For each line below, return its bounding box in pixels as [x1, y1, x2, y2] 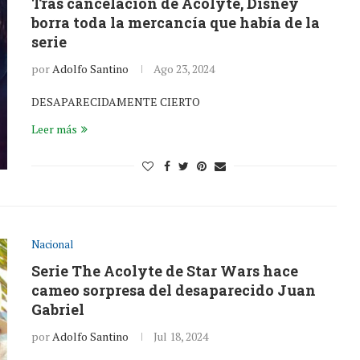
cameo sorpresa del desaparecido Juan [31, 280, 316, 300]
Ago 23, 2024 [153, 61, 215, 76]
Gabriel [31, 300, 84, 319]
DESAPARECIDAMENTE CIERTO [31, 94, 200, 109]
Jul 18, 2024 [153, 329, 208, 344]
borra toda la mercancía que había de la [31, 13, 320, 32]
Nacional [31, 237, 73, 252]
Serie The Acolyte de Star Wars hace [31, 261, 298, 280]
